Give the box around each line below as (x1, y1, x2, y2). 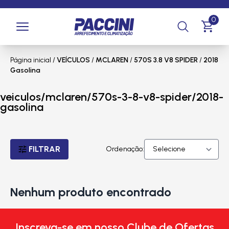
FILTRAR (29, 144, 60, 154)
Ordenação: (106, 145, 144, 153)
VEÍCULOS (57, 56, 90, 64)
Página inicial (10, 56, 51, 64)
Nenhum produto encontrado (10, 185, 171, 199)
